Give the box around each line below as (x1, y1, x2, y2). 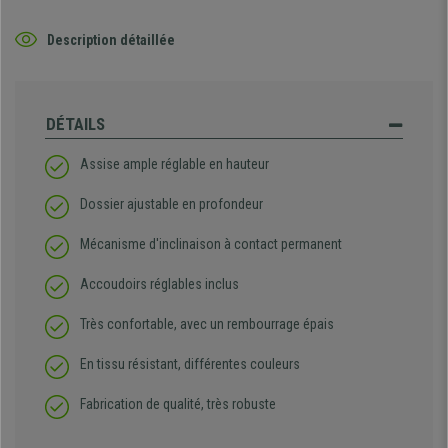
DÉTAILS (46, 114, 105, 135)
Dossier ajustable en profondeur (80, 196, 263, 213)
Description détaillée (47, 31, 175, 48)
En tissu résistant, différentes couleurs (80, 356, 300, 373)
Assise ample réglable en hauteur (80, 156, 269, 173)
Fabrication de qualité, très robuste (80, 396, 276, 413)
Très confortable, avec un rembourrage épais (80, 316, 334, 333)
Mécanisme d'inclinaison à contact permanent (80, 236, 342, 253)
